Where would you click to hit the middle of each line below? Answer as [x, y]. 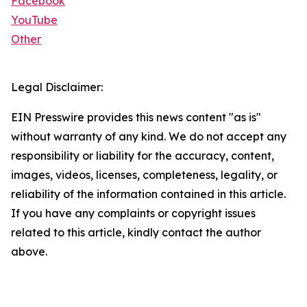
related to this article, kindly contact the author [136, 233]
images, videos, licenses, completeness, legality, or [144, 175]
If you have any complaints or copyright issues [133, 213]
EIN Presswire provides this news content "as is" [136, 118]
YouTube [34, 20]
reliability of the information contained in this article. [148, 194]
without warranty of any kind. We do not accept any [149, 137]
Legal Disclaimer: [57, 87]
